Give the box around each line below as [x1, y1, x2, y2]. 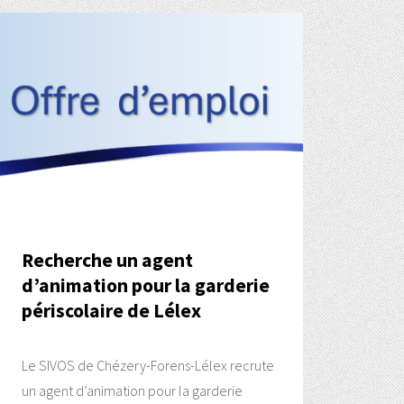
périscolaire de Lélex [21, 298, 201, 324]
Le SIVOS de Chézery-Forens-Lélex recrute [21, 356, 274, 375]
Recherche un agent [21, 248, 193, 273]
